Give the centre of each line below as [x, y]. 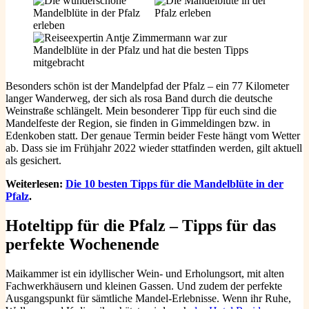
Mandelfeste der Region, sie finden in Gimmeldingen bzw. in [138, 123]
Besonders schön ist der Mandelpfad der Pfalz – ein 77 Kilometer [147, 86]
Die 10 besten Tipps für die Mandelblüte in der [175, 183]
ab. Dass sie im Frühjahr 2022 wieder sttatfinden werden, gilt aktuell [154, 148]
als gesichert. [33, 160]
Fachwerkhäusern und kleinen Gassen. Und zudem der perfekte [144, 286]
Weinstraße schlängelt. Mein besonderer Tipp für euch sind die [141, 110]
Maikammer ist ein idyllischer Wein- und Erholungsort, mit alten [145, 273]
